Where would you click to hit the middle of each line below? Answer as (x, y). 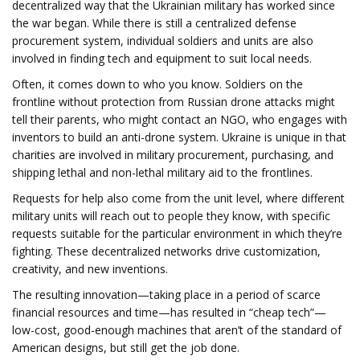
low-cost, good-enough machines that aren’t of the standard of (177, 330)
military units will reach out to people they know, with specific (171, 216)
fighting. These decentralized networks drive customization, (166, 251)
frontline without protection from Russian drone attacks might (174, 102)
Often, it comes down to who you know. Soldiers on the (157, 84)
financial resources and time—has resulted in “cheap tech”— (169, 312)
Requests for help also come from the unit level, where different (178, 198)
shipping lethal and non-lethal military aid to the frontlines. (162, 172)
